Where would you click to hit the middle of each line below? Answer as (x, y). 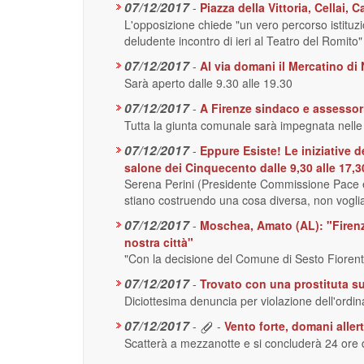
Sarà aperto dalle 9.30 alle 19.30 (208, 83)
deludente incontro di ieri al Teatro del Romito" (243, 41)
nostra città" (159, 242)
